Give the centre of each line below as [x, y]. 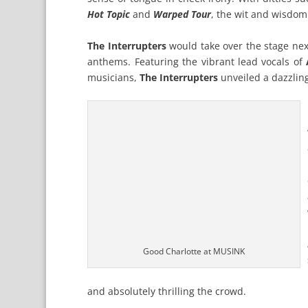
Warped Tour [183, 14]
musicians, [114, 77]
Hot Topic [109, 14]
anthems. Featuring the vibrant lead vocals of [195, 61]
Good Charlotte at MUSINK [194, 251]
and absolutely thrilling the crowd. [167, 291]
